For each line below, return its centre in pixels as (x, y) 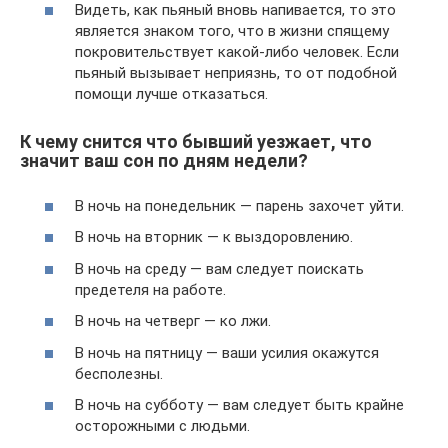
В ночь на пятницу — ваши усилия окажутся (227, 352)
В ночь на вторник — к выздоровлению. (214, 237)
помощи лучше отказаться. (171, 94)
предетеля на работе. (150, 289)
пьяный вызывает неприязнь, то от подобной (236, 73)
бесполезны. (119, 373)
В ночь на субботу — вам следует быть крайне (239, 405)
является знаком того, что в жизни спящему (232, 31)
